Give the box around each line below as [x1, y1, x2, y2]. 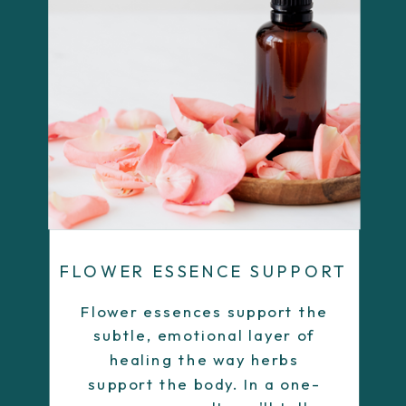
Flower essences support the [81, 302, 328, 322]
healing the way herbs [109, 350, 299, 370]
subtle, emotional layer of [92, 325, 316, 345]
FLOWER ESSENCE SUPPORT [60, 261, 348, 282]
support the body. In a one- [88, 373, 321, 393]
